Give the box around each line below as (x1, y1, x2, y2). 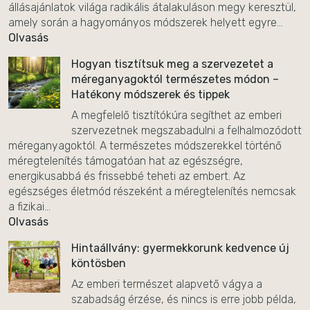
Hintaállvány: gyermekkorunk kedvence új (71, 241, 289, 255)
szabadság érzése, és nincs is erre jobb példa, (71, 293, 296, 306)
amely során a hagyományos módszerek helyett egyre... (8, 16, 283, 29)
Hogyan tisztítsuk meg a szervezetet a (71, 57, 273, 71)
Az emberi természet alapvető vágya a (71, 277, 262, 291)
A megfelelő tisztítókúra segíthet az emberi (71, 109, 282, 122)
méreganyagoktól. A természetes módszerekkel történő (8, 139, 282, 152)
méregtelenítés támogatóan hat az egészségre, (8, 154, 243, 167)
